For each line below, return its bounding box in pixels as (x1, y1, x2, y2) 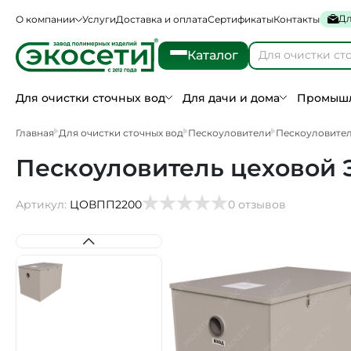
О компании (16, 13, 75, 25)
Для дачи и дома (183, 91, 280, 105)
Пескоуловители (188, 127, 271, 139)
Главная (16, 127, 54, 139)
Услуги (82, 13, 116, 25)
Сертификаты (208, 13, 273, 25)
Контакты (273, 13, 320, 25)
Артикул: (16, 197, 67, 212)
